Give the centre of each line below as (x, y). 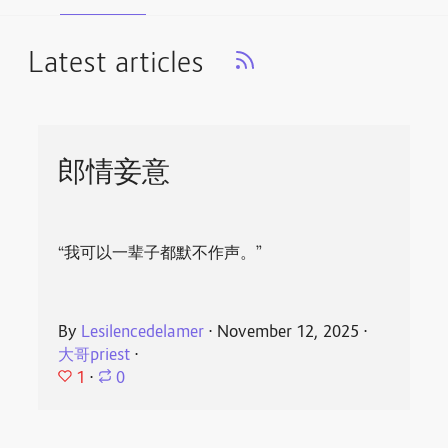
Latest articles (116, 64)
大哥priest (94, 355)
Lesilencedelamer (143, 332)
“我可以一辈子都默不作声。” (160, 254)
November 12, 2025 (288, 332)
